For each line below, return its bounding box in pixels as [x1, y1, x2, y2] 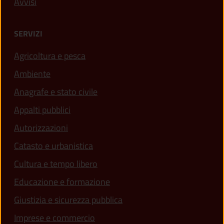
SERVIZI [14, 27, 42, 39]
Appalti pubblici [14, 102, 70, 116]
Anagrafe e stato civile [14, 84, 97, 98]
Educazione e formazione [14, 174, 110, 188]
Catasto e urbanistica [14, 138, 93, 152]
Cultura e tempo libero [14, 156, 97, 170]
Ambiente [14, 66, 50, 80]
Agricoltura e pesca [14, 48, 85, 62]
